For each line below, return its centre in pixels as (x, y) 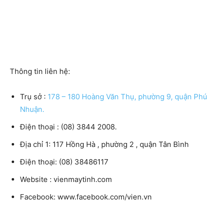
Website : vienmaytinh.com (66, 179)
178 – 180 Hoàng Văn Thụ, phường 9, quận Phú (127, 96)
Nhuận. (32, 109)
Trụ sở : (34, 96)
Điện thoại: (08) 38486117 (64, 162)
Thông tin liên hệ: (40, 71)
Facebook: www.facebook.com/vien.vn (86, 197)
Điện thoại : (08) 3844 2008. (68, 127)
